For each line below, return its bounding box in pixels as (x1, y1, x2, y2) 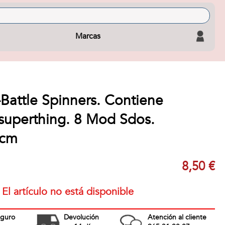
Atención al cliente (147, 212, 206, 222)
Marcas (75, 31, 101, 42)
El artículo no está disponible (2, 185, 134, 198)
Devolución (63, 212, 99, 222)
